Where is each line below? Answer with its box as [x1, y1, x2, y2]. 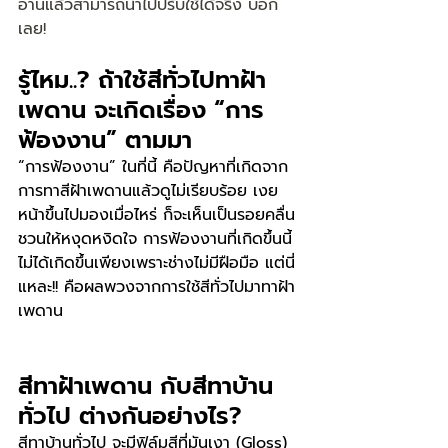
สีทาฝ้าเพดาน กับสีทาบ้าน [18, 368, 273, 404]
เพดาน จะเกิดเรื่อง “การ [18, 92, 264, 128]
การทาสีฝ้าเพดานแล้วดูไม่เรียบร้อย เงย [18, 179, 278, 203]
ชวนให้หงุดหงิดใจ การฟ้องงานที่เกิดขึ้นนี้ [18, 227, 298, 251]
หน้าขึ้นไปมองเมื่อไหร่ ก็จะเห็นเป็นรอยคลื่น [18, 203, 301, 227]
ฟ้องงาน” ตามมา [18, 122, 192, 158]
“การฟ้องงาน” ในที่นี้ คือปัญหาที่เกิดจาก [18, 155, 288, 179]
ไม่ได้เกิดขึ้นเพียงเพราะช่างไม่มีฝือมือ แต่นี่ [18, 251, 295, 275]
